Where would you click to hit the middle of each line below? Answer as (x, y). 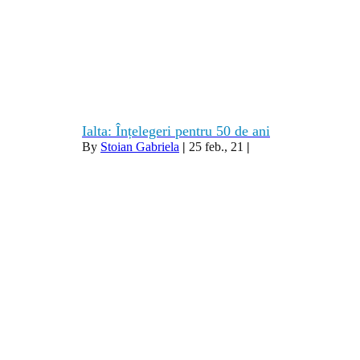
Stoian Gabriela (140, 147)
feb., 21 (224, 147)
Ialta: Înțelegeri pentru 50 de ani (176, 131)
